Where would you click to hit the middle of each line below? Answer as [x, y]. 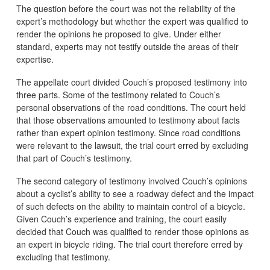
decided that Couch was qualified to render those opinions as [132, 231]
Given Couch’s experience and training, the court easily [121, 218]
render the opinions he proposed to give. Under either [118, 33]
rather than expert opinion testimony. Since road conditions [128, 132]
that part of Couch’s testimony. [74, 158]
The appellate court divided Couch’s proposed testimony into [131, 82]
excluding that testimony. [63, 256]
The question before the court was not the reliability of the [126, 8]
